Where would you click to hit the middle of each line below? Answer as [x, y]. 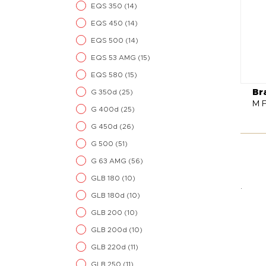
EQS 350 [107, 6]
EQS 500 [108, 40]
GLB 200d [110, 230]
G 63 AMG [110, 161]
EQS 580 [108, 75]
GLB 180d [109, 195]
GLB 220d [109, 247]
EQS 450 [108, 23]
